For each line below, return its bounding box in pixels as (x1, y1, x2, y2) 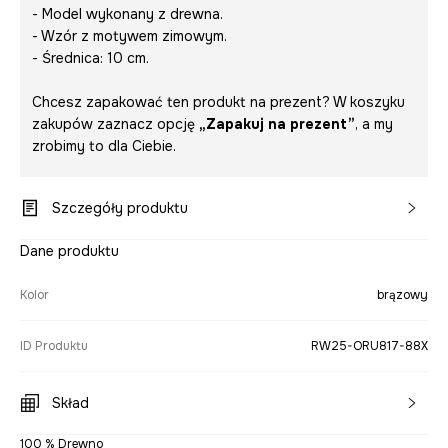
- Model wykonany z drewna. (32, 5, 223, 24)
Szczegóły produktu (52, 199, 188, 218)
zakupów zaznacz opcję (32, 115, 199, 134)
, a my (355, 115, 393, 134)
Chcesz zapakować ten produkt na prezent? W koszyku (32, 93, 405, 112)
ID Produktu (20, 338, 88, 355)
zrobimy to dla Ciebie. (32, 137, 176, 156)
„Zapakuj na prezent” (199, 115, 355, 134)
